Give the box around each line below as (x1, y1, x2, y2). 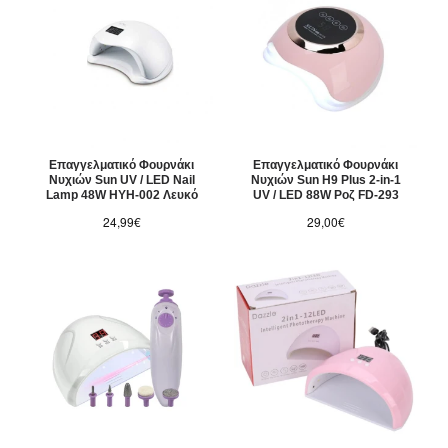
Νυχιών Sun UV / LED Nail (48, 173, 195, 188)
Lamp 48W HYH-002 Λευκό (45, 188, 198, 203)
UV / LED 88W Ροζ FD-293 (252, 188, 399, 203)
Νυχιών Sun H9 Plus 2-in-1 (250, 173, 401, 188)
